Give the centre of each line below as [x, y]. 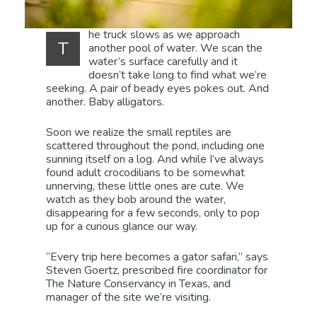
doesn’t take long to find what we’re [178, 75]
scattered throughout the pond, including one [156, 146]
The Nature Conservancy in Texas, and [139, 284]
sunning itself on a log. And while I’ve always [155, 160]
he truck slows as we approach [165, 35]
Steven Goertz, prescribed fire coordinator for [157, 271]
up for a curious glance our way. [122, 227]
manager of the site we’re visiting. [129, 298]
